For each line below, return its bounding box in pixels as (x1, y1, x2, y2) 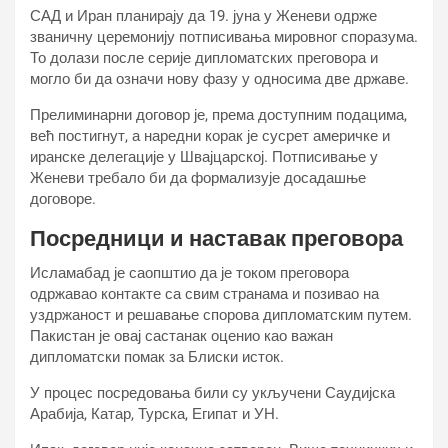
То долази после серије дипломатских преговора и (30, 49, 378, 67)
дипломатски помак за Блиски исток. (30, 348, 284, 366)
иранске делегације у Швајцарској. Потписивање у (30, 148, 378, 166)
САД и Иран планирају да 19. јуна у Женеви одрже (30, 7, 377, 25)
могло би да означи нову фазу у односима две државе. (30, 70, 409, 88)
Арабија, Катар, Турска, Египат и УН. (30, 405, 279, 423)
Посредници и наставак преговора (30, 226, 403, 251)
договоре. (30, 190, 96, 208)
